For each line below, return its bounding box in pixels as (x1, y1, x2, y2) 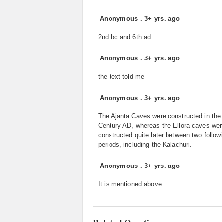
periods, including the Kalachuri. (98, 141, 192, 148)
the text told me (98, 73, 145, 80)
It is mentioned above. (98, 180, 164, 188)
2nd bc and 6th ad (98, 33, 151, 41)
